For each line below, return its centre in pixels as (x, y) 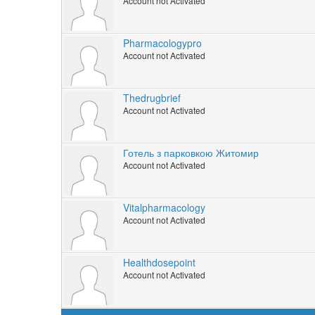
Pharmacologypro (162, 43)
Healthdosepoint (159, 263)
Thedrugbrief (152, 98)
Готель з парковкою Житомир (191, 153)
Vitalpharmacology (164, 208)
